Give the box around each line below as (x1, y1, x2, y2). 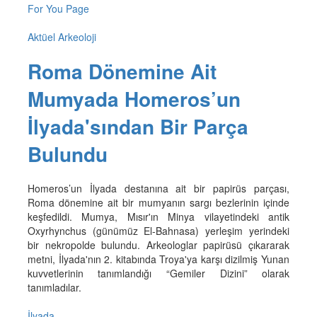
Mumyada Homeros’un (27, 83, 241, 113)
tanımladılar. (27, 279, 81, 294)
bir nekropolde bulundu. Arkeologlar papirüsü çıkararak (27, 237, 290, 252)
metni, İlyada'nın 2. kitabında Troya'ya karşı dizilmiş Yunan (27, 251, 290, 266)
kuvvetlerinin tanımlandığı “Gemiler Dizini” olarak (27, 265, 290, 280)
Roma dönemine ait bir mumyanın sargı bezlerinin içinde (27, 195, 290, 209)
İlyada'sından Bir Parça (27, 111, 248, 141)
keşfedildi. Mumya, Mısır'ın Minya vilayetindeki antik (27, 209, 290, 224)
